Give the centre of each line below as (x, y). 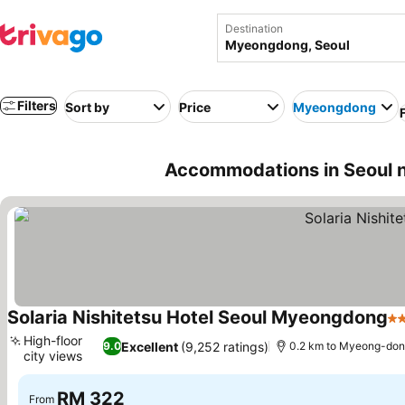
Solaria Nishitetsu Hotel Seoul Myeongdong (198, 317)
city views (53, 356)
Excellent (150, 346)
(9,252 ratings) (225, 346)
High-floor (53, 340)
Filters (37, 105)
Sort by (87, 107)
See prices (33, 370)
